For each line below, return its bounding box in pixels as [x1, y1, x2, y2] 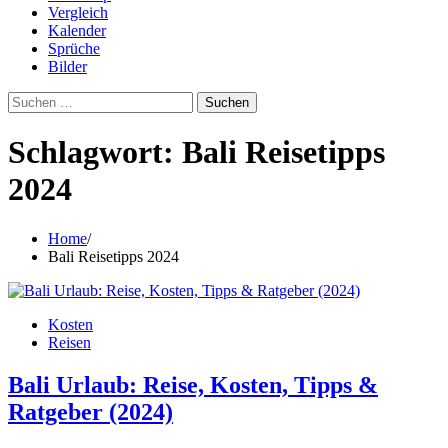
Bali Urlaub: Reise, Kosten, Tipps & [8, 371, 378, 398]
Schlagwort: [8, 134, 182, 171]
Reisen [48, 333, 91, 351]
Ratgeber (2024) [8, 398, 173, 425]
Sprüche [48, 40, 100, 57]
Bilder [48, 58, 87, 75]
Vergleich [48, 4, 108, 21]
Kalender [48, 22, 106, 39]
